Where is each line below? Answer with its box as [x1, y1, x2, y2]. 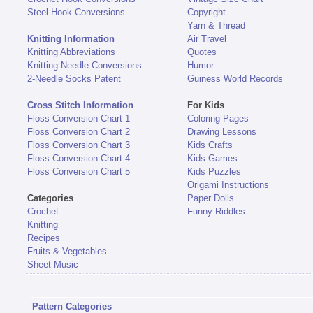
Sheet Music [27, 259, 78, 270]
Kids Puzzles [187, 166, 241, 177]
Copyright [187, 7, 226, 18]
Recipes [27, 233, 60, 244]
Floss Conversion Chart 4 [27, 153, 130, 164]
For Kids [187, 100, 224, 111]
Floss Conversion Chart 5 [27, 166, 130, 177]
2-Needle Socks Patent [27, 73, 121, 85]
